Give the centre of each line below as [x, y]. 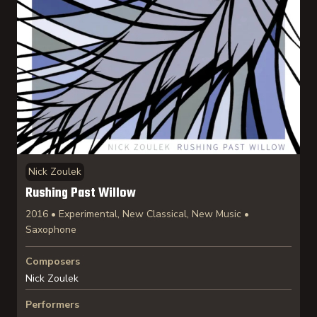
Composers [53, 261]
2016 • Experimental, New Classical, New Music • [137, 214]
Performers [52, 305]
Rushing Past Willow [81, 194]
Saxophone [51, 230]
